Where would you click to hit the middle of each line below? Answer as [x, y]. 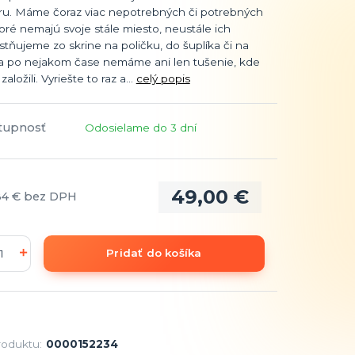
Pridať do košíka [154, 253]
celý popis [163, 78]
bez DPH [50, 197]
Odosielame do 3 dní [140, 127]
